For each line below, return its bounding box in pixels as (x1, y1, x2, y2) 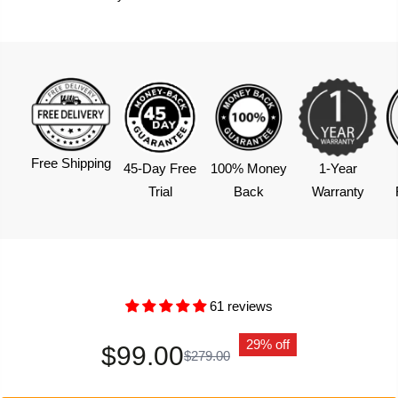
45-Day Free (123, 160, 196, 176)
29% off (246, 336, 290, 352)
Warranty (311, 183, 364, 199)
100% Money (211, 160, 287, 176)
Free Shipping (31, 155, 111, 171)
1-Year (318, 160, 357, 176)
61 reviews (210, 298, 273, 314)
